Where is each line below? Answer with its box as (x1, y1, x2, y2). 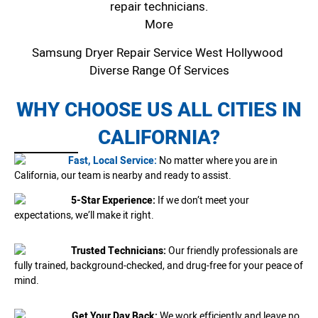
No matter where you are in (159, 153, 278, 168)
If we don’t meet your (155, 193, 249, 209)
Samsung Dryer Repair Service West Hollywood (32, 43, 286, 62)
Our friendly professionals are (168, 243, 297, 259)
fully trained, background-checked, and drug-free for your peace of (14, 258, 303, 274)
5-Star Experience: (71, 193, 155, 209)
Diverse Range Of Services (89, 61, 229, 79)
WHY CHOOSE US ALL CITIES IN (16, 95, 302, 125)
